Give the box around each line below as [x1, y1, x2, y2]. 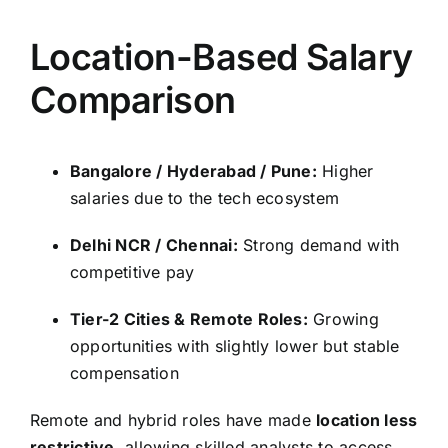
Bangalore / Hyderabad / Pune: [70, 160, 317, 181]
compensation [70, 362, 179, 383]
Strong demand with [237, 234, 400, 255]
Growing [307, 308, 379, 329]
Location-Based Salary [30, 34, 413, 79]
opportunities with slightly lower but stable [70, 335, 400, 356]
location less [316, 409, 418, 430]
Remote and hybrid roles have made [30, 409, 317, 430]
